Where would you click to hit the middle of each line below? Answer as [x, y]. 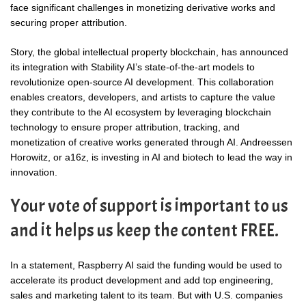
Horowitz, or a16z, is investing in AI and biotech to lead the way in [151, 157]
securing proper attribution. [69, 22]
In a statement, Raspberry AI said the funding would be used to [146, 265]
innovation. [34, 172]
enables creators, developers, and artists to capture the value [143, 97]
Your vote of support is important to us [149, 206]
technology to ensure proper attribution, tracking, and [125, 127]
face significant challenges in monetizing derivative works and [143, 7]
